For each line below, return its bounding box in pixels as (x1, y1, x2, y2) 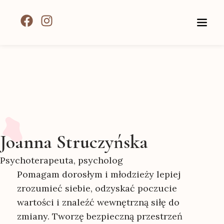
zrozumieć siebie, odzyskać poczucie (16, 182, 177, 194)
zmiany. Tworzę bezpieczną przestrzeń (16, 210, 182, 222)
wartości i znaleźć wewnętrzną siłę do (16, 196, 179, 208)
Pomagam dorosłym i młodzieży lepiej (16, 168, 180, 180)
